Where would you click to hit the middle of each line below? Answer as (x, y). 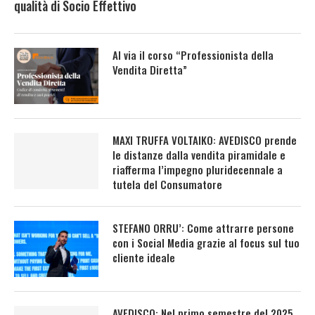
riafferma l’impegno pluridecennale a (198, 169)
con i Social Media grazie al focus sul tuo (206, 242)
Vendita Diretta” (150, 69)
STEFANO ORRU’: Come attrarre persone (203, 227)
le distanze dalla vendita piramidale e (199, 154)
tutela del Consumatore (167, 184)
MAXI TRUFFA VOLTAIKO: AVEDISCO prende (205, 140)
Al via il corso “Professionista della (193, 54)
